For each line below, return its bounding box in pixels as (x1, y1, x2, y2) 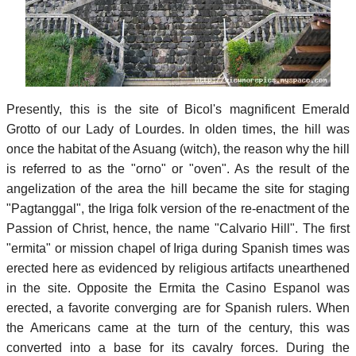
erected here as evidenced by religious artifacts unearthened (6, 261, 350, 275)
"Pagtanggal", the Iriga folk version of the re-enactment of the (6, 201, 350, 215)
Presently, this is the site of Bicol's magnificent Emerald (6, 102, 350, 116)
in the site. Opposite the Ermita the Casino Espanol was (6, 281, 350, 295)
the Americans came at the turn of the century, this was (6, 320, 350, 335)
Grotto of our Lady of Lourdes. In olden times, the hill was (6, 122, 350, 136)
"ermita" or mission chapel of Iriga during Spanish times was (6, 241, 350, 255)
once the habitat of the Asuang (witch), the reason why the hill (6, 141, 350, 156)
